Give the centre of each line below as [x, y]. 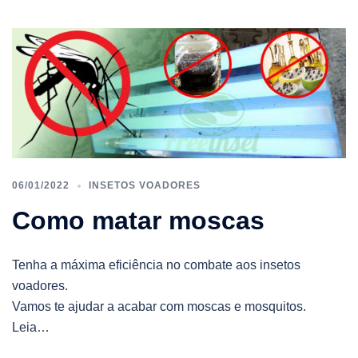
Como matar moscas [138, 220]
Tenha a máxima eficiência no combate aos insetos [156, 265]
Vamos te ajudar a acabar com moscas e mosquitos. [159, 306]
